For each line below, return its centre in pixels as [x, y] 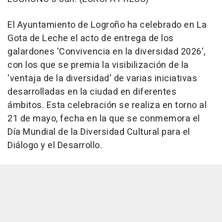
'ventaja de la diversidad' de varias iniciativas [102, 78]
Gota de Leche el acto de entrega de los [91, 38]
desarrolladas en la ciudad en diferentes [92, 92]
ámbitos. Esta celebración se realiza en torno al [107, 105]
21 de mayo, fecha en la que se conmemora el [104, 118]
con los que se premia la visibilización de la [98, 65]
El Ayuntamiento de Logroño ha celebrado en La [107, 25]
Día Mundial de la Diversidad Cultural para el [99, 132]
